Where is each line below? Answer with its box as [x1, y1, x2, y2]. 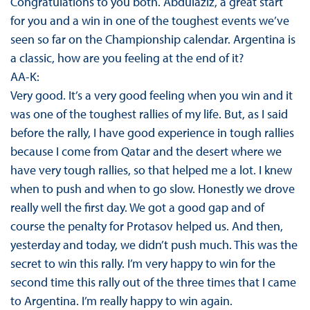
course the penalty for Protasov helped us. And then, [10, 218, 283, 235]
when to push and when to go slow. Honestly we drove [10, 181, 295, 197]
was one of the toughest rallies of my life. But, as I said [10, 106, 288, 122]
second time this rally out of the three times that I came [10, 274, 296, 291]
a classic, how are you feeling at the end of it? [10, 50, 244, 66]
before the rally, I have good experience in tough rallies [10, 125, 294, 141]
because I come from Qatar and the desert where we [10, 143, 282, 160]
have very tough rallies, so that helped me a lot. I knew [10, 162, 292, 179]
